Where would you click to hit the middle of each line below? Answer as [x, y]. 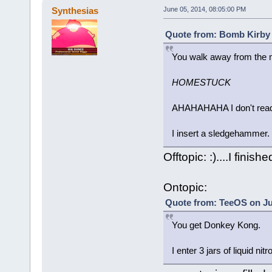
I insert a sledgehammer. [220, 133]
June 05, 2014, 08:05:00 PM [204, 9]
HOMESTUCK [201, 82]
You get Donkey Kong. [216, 225]
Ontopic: [185, 187]
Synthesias [75, 10]
